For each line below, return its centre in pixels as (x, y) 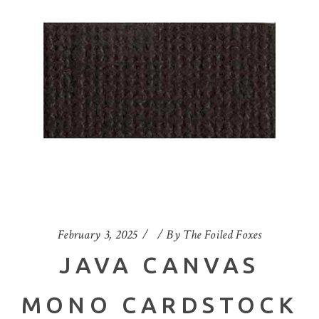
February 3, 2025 (97, 235)
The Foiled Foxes (223, 235)
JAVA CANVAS (159, 265)
